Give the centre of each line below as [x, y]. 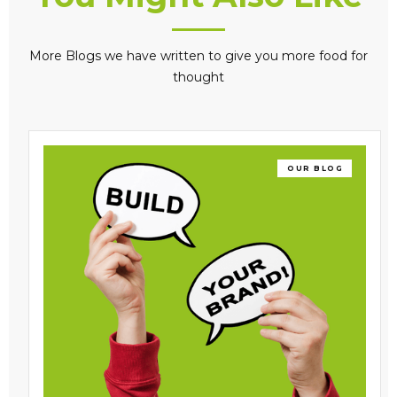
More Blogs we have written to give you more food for [198, 56]
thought [198, 78]
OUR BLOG [315, 169]
